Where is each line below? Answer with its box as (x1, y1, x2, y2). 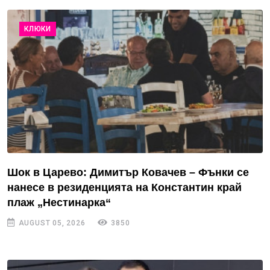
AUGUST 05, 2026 (16, 219, 86, 228)
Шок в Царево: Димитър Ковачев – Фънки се (7, 166, 249, 179)
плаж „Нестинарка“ (7, 196, 111, 209)
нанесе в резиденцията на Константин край (7, 181, 242, 194)
